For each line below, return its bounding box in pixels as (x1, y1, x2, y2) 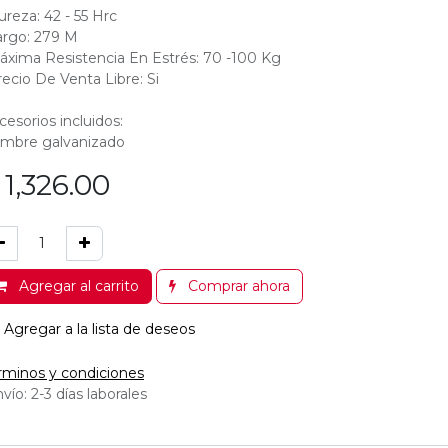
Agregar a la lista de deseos (4, 319, 195, 338)
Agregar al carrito (15, 276, 139, 295)
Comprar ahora (184, 276, 290, 295)
